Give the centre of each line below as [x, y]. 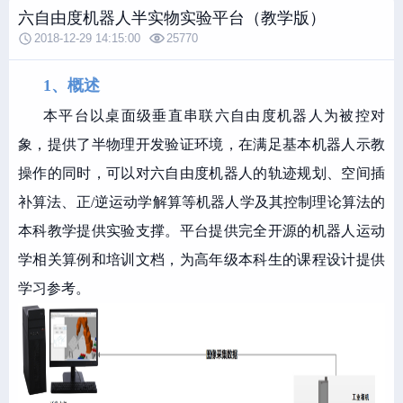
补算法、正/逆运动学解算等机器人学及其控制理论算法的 [201, 202]
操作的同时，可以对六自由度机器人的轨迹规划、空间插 [201, 173]
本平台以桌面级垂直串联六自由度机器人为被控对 [214, 116]
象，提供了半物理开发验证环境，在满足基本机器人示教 [201, 144]
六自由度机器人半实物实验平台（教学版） [172, 18]
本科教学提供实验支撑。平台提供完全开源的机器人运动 [201, 231]
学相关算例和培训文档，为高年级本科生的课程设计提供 [201, 260]
